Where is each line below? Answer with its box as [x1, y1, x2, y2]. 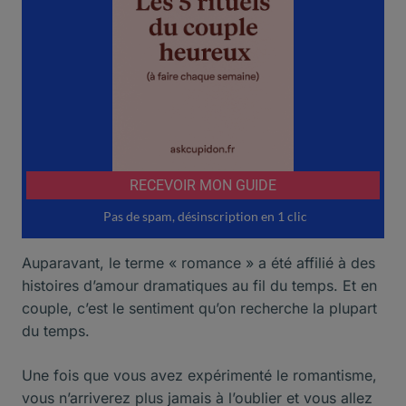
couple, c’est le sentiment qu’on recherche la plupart [22, 298, 377, 317]
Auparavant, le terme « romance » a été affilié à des [22, 253, 375, 272]
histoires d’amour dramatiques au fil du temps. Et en [22, 275, 377, 295]
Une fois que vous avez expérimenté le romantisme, [22, 365, 377, 384]
